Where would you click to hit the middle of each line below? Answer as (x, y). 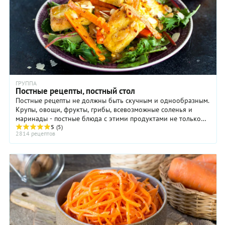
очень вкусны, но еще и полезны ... (71, 128)
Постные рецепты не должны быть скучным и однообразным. (113, 101)
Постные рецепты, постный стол (75, 91)
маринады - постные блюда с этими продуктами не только (108, 119)
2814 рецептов (35, 134)
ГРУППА (26, 83)
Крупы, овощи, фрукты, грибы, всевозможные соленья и (104, 110)
